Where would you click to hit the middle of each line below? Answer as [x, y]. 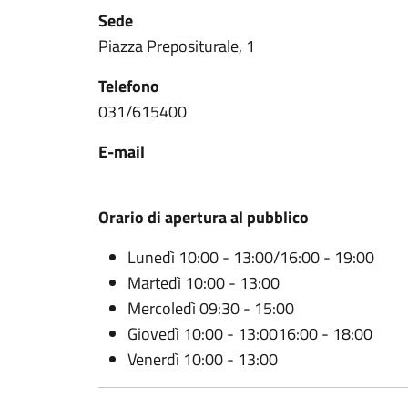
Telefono [129, 86]
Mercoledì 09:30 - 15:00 [213, 308]
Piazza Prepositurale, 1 [177, 46]
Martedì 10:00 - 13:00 [205, 283]
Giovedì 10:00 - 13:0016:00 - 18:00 [250, 334]
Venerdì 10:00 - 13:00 [204, 359]
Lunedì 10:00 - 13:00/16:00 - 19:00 [251, 257]
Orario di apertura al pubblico [204, 217]
